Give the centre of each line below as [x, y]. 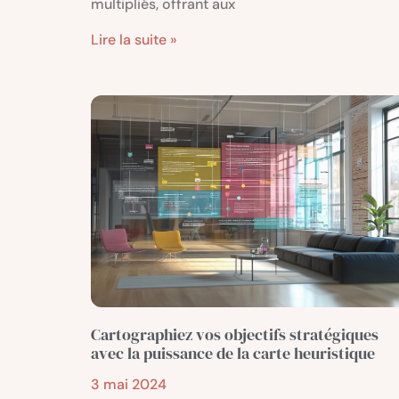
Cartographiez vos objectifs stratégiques [235, 334]
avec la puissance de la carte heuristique [233, 353]
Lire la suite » [134, 40]
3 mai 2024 [129, 384]
